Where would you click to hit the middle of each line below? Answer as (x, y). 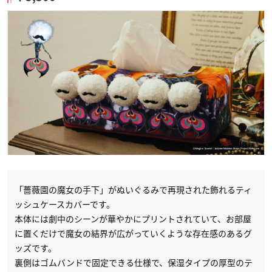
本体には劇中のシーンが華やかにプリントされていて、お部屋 (133, 219)
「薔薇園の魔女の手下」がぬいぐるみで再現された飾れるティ (133, 190)
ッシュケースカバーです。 (65, 204)
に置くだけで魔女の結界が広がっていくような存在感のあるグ (133, 233)
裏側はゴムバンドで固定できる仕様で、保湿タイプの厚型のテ (134, 263)
